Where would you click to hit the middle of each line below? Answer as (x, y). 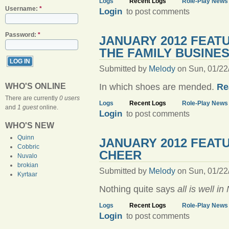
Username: (22, 9)
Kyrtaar (27, 174)
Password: (21, 35)
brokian (28, 165)
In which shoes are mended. (158, 87)
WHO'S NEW (30, 125)
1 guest (28, 107)
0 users (70, 98)
